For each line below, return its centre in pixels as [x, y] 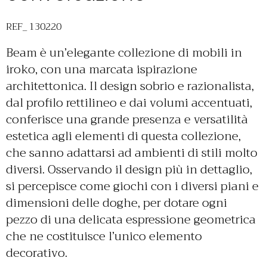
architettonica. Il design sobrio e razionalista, [130, 86]
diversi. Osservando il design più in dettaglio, [129, 170]
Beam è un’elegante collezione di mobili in [124, 53]
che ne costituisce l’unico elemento [104, 236]
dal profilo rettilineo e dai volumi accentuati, [129, 103]
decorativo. [37, 253]
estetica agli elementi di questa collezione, [123, 136]
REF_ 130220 [34, 27]
